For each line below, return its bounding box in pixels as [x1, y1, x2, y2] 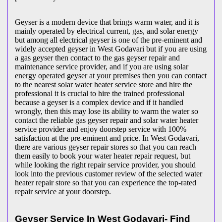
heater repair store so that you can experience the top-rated [15, 178, 196, 187]
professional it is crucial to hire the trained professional [15, 89, 184, 98]
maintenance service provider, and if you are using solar [15, 62, 188, 71]
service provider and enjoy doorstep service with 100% [15, 124, 186, 133]
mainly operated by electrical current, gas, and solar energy [15, 26, 198, 35]
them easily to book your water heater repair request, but [15, 151, 190, 160]
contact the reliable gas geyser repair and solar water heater [15, 115, 198, 124]
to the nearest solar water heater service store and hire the [15, 80, 192, 89]
